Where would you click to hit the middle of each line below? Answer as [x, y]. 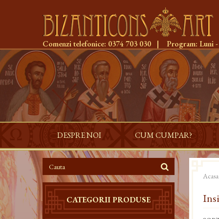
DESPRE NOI [79, 135]
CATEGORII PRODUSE [109, 200]
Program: [182, 44]
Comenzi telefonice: [75, 44]
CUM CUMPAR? [164, 135]
